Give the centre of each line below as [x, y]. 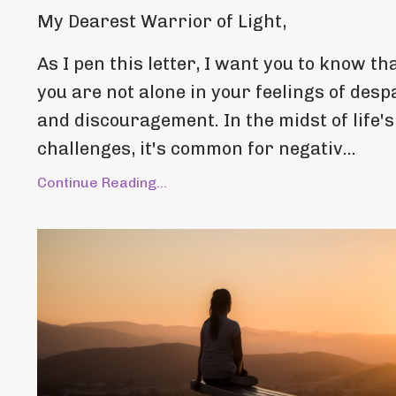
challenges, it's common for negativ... [197, 148]
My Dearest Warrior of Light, [162, 21]
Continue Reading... [102, 182]
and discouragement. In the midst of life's [216, 120]
